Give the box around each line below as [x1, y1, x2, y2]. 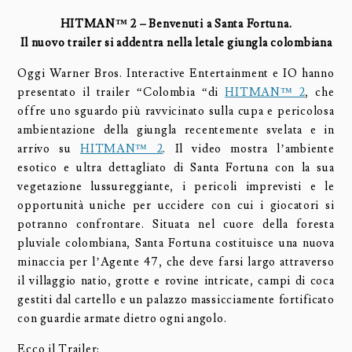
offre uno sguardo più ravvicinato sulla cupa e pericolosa [17, 103, 335, 119]
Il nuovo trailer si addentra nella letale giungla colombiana [20, 35, 332, 51]
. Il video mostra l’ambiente [163, 141, 335, 156]
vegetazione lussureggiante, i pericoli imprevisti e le [17, 178, 335, 194]
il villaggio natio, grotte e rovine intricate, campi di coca [17, 273, 335, 288]
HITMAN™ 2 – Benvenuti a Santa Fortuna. [60, 16, 292, 32]
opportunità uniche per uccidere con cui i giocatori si [17, 197, 335, 213]
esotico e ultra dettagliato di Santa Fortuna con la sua [17, 159, 335, 175]
